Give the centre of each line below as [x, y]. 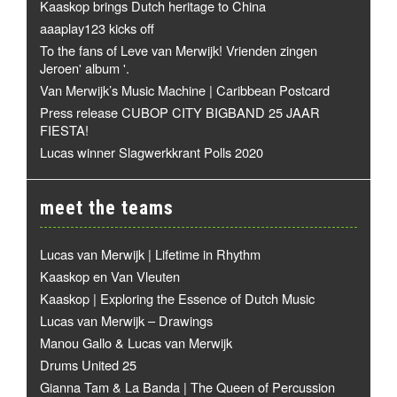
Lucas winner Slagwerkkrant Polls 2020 [152, 152]
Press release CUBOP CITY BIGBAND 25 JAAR [180, 113]
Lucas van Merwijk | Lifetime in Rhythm [150, 254]
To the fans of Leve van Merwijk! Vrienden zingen [179, 51]
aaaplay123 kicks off [97, 28]
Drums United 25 [88, 365]
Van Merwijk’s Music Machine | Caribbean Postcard [185, 90]
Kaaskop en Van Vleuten [110, 276]
